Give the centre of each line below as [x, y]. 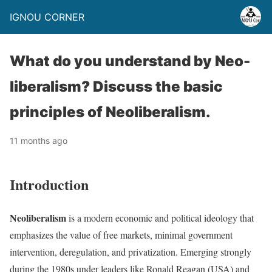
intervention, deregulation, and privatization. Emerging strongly [131, 251]
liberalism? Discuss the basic [116, 87]
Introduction [49, 184]
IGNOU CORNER [47, 17]
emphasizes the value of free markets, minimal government [121, 234]
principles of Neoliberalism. [110, 112]
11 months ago [39, 141]
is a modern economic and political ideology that [160, 217]
